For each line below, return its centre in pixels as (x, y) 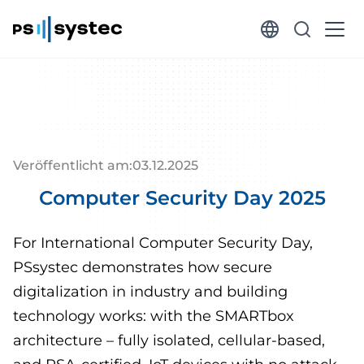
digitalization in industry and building (150, 292)
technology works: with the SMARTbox (154, 316)
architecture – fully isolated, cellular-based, (169, 340)
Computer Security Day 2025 (182, 198)
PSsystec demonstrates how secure (143, 267)
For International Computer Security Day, (163, 243)
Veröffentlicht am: (73, 165)
